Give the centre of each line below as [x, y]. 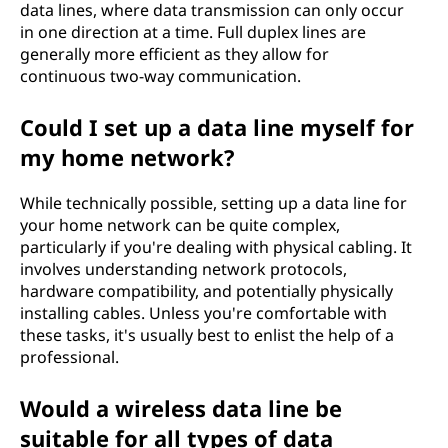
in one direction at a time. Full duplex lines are [193, 32]
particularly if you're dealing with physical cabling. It [216, 247]
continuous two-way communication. [160, 76]
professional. [69, 357]
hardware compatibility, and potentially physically [206, 291]
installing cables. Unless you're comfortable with [203, 313]
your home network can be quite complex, [180, 225]
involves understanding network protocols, [183, 269]
